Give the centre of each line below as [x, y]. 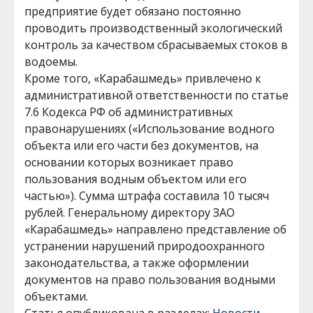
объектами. [56, 296]
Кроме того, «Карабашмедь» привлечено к [143, 78]
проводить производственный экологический [153, 28]
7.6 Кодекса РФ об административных [129, 112]
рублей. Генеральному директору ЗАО [130, 212]
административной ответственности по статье [156, 95]
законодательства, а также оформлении [137, 263]
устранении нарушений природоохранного [145, 246]
